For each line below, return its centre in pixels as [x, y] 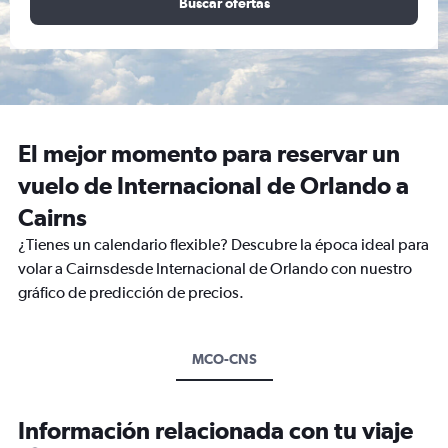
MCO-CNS [224, 359]
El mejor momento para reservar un [209, 153]
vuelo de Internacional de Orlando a [213, 185]
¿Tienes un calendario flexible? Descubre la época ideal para [223, 244]
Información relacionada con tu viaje [215, 430]
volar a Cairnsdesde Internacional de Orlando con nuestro [215, 268]
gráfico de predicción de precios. [131, 292]
